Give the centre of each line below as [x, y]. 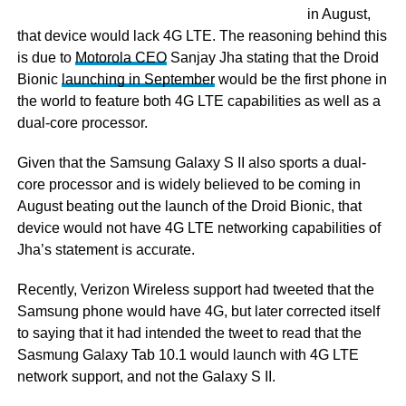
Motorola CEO [121, 58]
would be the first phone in [300, 79]
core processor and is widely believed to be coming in [188, 184]
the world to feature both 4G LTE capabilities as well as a [198, 101]
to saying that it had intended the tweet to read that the [189, 333]
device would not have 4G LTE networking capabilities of [198, 228]
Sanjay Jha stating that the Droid [272, 58]
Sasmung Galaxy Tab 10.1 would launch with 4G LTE [188, 355]
